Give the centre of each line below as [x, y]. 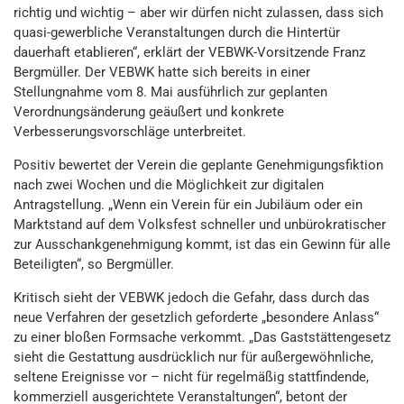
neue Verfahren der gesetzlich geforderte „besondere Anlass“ [196, 317]
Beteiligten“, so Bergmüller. [94, 264]
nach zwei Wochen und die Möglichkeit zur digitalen [169, 185]
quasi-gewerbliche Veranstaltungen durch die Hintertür [177, 32]
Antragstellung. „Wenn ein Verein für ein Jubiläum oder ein [188, 205]
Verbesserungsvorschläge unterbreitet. [130, 132]
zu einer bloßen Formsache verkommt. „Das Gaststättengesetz [202, 337]
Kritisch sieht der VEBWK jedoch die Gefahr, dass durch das [192, 298]
